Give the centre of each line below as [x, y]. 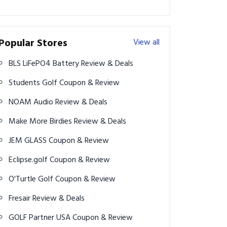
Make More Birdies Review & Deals [100, 122]
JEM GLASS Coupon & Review [79, 141]
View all [146, 43]
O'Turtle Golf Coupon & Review [85, 180]
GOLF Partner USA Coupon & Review [103, 218]
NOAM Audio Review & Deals [81, 103]
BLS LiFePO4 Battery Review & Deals [107, 64]
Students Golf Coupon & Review [89, 83]
